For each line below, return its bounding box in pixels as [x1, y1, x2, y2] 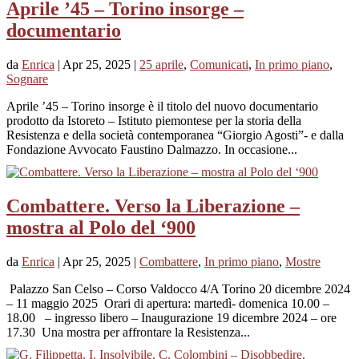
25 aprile [139, 57, 184, 71]
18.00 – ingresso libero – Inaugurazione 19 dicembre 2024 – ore [6, 310, 337, 325]
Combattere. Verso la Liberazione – [6, 195, 300, 216]
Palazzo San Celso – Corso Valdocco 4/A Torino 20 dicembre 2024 [6, 281, 350, 296]
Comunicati [190, 57, 248, 71]
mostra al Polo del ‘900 [6, 216, 196, 238]
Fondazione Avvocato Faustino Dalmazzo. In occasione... [6, 142, 297, 156]
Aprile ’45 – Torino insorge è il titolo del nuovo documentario [6, 99, 318, 113]
